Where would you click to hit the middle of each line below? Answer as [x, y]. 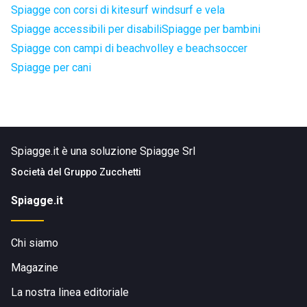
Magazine [35, 268]
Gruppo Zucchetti [102, 172]
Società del [37, 172]
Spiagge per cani [51, 67]
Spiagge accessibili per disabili [86, 29]
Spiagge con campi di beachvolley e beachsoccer [129, 48]
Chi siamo [35, 243]
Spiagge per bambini [211, 29]
